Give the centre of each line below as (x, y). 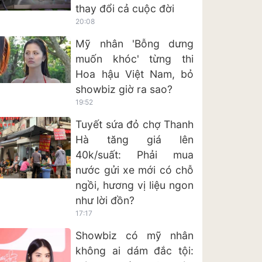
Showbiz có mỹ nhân (135, 236)
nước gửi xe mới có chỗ (135, 170)
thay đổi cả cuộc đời (125, 9)
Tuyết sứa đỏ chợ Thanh (135, 125)
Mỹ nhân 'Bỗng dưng (135, 44)
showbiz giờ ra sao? (124, 89)
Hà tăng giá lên (135, 140)
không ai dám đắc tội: (135, 251)
